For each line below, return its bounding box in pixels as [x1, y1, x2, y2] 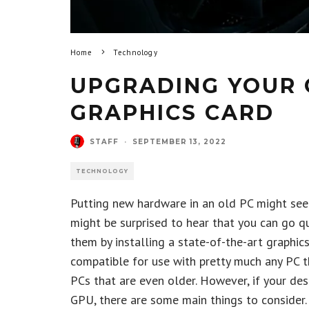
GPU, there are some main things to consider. [70, 292, 307, 308]
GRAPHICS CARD [70, 100, 275, 126]
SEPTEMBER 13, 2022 [132, 137, 226, 146]
